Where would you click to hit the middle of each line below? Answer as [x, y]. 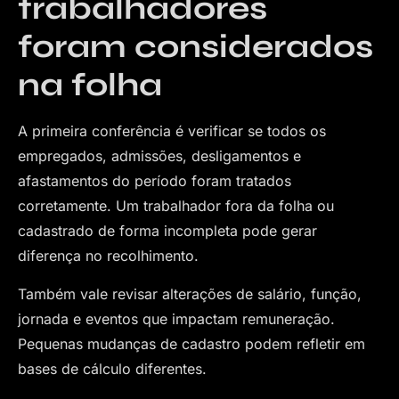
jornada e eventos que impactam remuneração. [176, 318]
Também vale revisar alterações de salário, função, [190, 293]
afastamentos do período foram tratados [155, 181]
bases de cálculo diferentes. [112, 368]
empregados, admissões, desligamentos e [159, 156]
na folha [90, 85]
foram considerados [195, 47]
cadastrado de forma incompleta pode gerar [167, 231]
